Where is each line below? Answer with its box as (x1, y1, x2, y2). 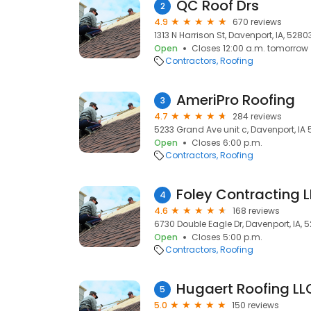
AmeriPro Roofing (176, 90, 295, 110)
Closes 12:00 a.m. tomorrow (192, 42, 308, 54)
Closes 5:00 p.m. (192, 231, 262, 243)
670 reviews (233, 16, 282, 28)
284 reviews (233, 110, 282, 122)
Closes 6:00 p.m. (192, 137, 262, 149)
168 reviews (233, 205, 280, 217)
